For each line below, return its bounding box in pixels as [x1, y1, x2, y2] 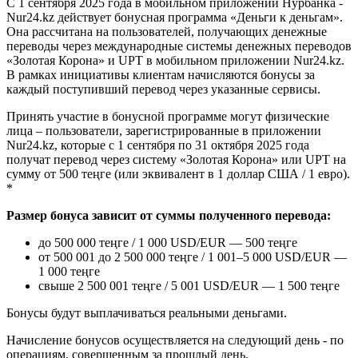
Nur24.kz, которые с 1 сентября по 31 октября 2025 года [6, 137, 309, 152]
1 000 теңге [38, 264, 100, 278]
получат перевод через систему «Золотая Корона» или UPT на [6, 152, 346, 166]
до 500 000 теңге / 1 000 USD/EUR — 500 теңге [38, 235, 297, 249]
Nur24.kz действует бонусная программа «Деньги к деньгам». [6, 10, 343, 24]
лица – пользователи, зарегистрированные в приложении [6, 123, 321, 137]
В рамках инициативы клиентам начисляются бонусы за [6, 67, 315, 82]
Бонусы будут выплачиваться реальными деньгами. [6, 305, 287, 320]
